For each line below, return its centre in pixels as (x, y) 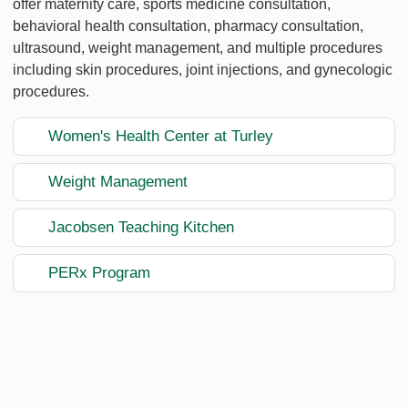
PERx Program (99, 273)
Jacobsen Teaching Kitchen (141, 227)
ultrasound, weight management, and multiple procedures (198, 48)
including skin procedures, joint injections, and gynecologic (203, 70)
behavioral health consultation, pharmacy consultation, (188, 26)
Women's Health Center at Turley (161, 136)
